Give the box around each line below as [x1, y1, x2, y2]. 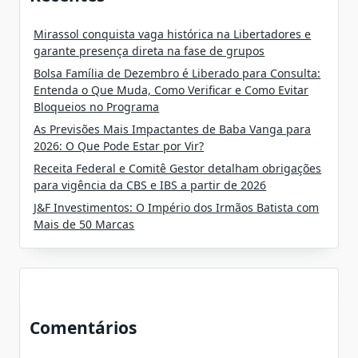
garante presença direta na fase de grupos [34, 42, 265, 58]
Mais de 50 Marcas [34, 216, 135, 232]
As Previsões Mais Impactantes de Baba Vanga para [34, 121, 312, 137]
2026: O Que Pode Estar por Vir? [34, 137, 205, 153]
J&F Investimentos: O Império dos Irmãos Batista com [34, 199, 320, 215]
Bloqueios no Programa [34, 98, 160, 114]
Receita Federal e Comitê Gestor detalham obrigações [34, 160, 322, 176]
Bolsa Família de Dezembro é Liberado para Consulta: [34, 65, 321, 81]
